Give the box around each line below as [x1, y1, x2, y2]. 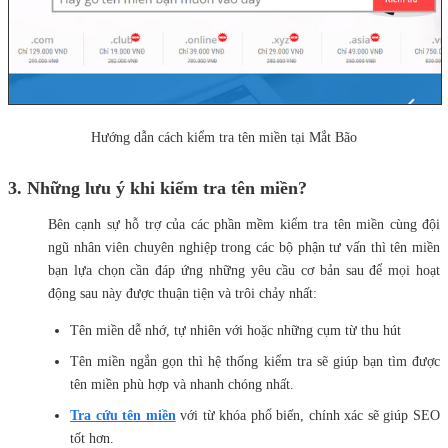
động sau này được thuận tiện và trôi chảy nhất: [48, 286, 317, 301]
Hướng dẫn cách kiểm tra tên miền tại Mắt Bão [91, 130, 357, 145]
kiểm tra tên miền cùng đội [279, 217, 441, 232]
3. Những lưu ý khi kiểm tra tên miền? [8, 178, 307, 198]
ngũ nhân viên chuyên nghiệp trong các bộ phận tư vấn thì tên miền [48, 240, 440, 255]
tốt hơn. [70, 431, 114, 446]
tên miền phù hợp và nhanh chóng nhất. [70, 377, 294, 392]
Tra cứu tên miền [70, 408, 176, 423]
